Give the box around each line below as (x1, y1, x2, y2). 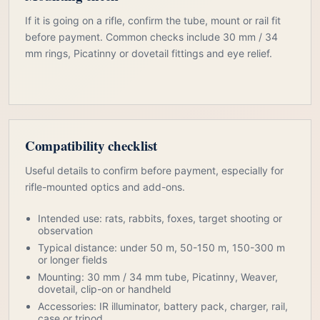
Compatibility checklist (25, 136, 157, 156)
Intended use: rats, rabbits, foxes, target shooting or (38, 212, 282, 225)
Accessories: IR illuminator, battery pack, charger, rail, (38, 300, 288, 313)
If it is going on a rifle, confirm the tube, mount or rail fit (25, 14, 281, 27)
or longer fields (38, 254, 107, 266)
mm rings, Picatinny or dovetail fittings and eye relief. (25, 47, 272, 60)
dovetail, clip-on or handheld (38, 283, 171, 296)
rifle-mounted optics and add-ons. (25, 181, 185, 194)
